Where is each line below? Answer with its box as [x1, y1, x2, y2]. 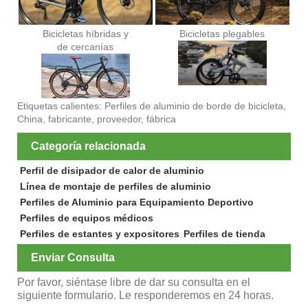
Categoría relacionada [31, 140, 146, 152]
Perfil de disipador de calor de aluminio [19, 165, 204, 177]
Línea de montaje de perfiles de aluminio [19, 181, 211, 192]
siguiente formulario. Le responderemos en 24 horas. [17, 289, 274, 302]
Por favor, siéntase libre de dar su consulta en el [17, 276, 250, 289]
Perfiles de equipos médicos [19, 212, 153, 224]
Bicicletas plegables [179, 28, 265, 40]
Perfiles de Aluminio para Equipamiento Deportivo [19, 197, 254, 208]
